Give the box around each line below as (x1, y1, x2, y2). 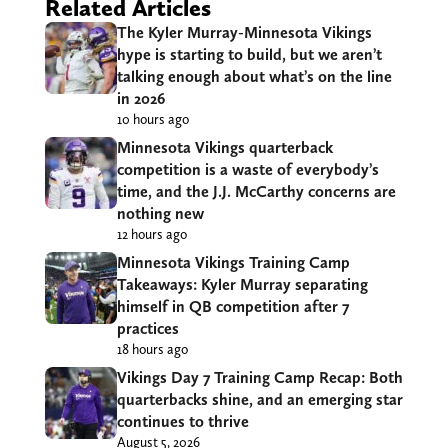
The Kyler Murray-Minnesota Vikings (116, 23, 372, 43)
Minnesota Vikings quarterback (116, 138, 333, 158)
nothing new (116, 204, 204, 224)
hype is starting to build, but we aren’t (116, 45, 382, 65)
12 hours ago (116, 226, 187, 243)
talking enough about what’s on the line (116, 67, 392, 87)
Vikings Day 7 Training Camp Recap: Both (116, 368, 403, 388)
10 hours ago (116, 111, 189, 128)
